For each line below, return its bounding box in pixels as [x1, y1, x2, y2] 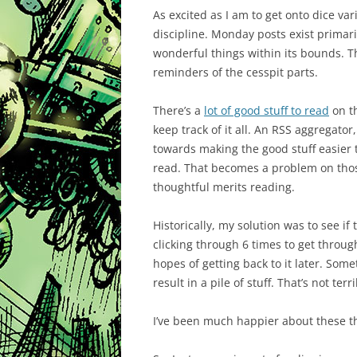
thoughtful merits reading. [153, 179, 295, 194]
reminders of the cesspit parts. [153, 65, 318, 80]
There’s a [153, 103, 204, 118]
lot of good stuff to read [204, 103, 329, 118]
